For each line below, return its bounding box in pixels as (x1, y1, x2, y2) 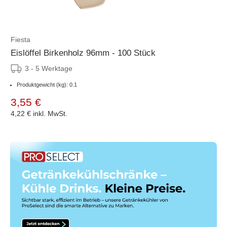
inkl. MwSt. (33, 109, 67, 118)
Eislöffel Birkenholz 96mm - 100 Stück (11, 48, 156, 58)
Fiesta (11, 35, 30, 44)
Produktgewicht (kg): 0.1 (17, 81, 77, 88)
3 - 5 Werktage (25, 64, 72, 72)
